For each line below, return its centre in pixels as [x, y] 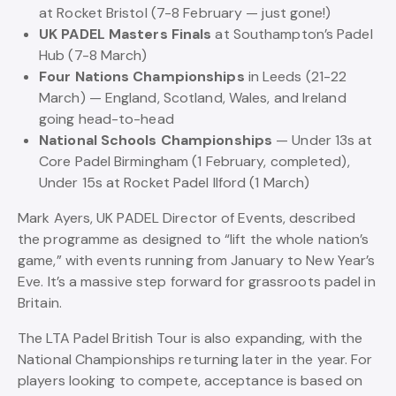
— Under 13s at [323, 140]
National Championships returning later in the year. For [195, 359]
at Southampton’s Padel [292, 34]
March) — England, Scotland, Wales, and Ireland [193, 98]
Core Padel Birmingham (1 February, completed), [194, 161]
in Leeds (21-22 [296, 76]
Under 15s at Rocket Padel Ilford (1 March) [175, 183]
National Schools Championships [156, 140]
